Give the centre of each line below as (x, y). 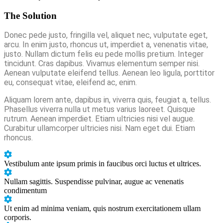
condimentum (25, 191)
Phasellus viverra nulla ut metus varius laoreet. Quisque (100, 110)
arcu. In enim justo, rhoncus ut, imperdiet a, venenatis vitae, (106, 45)
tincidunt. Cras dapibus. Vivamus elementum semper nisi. (102, 64)
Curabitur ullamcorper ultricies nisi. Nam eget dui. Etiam (100, 128)
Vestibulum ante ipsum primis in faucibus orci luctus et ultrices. (103, 164)
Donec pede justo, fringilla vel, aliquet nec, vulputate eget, (106, 35)
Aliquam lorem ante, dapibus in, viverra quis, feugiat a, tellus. (108, 100)
